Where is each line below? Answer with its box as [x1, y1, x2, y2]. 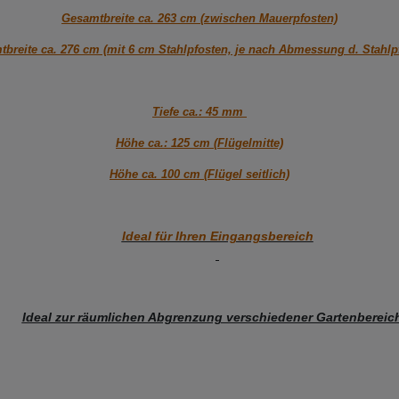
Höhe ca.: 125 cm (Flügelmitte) [116, 136, 283, 151]
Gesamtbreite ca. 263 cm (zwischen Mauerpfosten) [61, 12, 338, 26]
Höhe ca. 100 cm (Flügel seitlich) [110, 167, 289, 182]
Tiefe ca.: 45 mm [152, 105, 247, 119]
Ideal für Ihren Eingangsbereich [121, 229, 313, 244]
